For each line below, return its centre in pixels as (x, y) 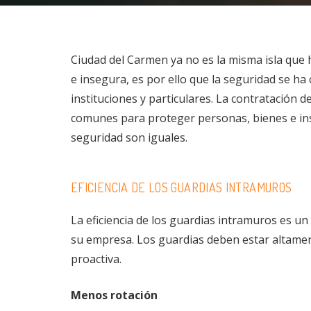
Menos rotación (114, 295)
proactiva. (96, 259)
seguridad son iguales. (129, 137)
